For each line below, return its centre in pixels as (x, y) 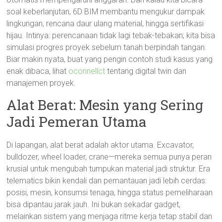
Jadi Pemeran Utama (77, 122)
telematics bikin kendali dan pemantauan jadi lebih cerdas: (107, 181)
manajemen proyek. (41, 83)
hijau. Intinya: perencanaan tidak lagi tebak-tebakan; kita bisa (111, 35)
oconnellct (87, 71)
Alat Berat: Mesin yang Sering (105, 105)
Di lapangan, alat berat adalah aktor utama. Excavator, (100, 145)
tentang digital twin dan (146, 71)
